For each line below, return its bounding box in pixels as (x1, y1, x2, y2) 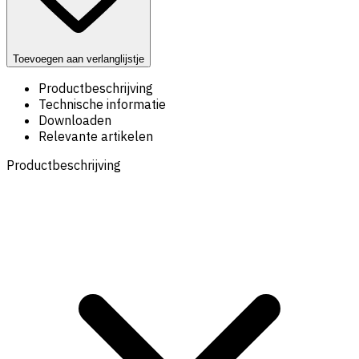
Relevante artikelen (38, 128, 153, 145)
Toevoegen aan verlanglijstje (13, 53, 144, 66)
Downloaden (38, 112, 111, 129)
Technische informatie (38, 96, 166, 113)
